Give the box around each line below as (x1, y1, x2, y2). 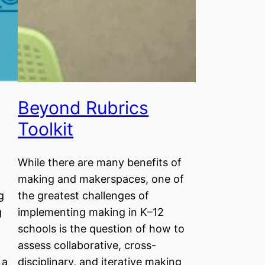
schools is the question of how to (18, 222, 185, 235)
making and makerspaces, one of (18, 173, 185, 185)
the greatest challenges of (18, 189, 150, 202)
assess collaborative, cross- (18, 239, 157, 251)
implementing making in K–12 (18, 206, 164, 218)
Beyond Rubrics (18, 97, 149, 119)
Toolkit (18, 118, 74, 140)
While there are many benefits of (18, 156, 182, 169)
